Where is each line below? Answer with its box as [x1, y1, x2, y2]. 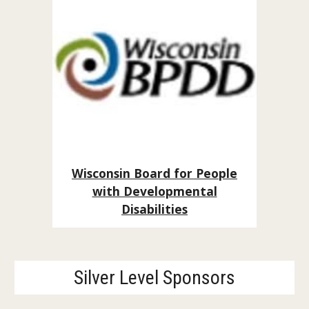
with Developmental [92, 182, 217, 199]
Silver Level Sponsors [74, 266, 235, 289]
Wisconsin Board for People [72, 164, 237, 181]
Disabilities [121, 200, 188, 217]
